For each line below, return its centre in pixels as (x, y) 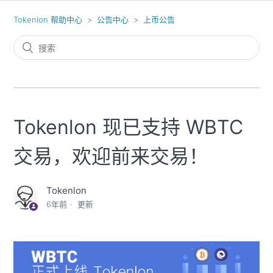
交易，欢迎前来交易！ (111, 156)
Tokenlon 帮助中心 (48, 19)
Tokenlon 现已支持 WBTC (129, 127)
